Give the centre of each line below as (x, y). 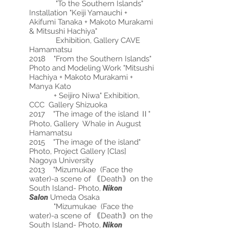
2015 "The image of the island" (85, 142)
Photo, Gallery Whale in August (85, 124)
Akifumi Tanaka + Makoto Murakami (91, 22)
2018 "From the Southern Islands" (90, 59)
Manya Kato (50, 86)
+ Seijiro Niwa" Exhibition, (85, 96)
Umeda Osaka (74, 197)
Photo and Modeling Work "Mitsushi (91, 68)
